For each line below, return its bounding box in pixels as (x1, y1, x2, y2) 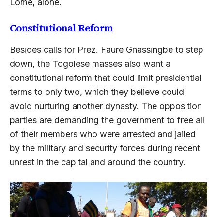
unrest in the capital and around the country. (10, 157, 186, 168)
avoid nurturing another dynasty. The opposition (10, 101, 202, 111)
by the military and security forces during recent (10, 143, 200, 154)
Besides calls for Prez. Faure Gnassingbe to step (10, 45, 203, 55)
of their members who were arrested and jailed (10, 129, 196, 139)
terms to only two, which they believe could (10, 87, 184, 97)
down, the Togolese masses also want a (10, 59, 170, 69)
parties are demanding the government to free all (10, 115, 204, 125)
